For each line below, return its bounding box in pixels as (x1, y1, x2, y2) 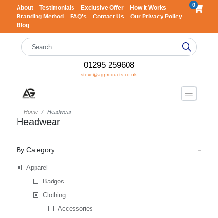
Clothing (42, 191, 66, 199)
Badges (42, 178, 64, 185)
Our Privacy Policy (130, 13, 182, 20)
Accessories (58, 205, 93, 212)
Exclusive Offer (80, 4, 125, 11)
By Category (16, 146, 54, 154)
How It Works (129, 4, 166, 11)
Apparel (26, 164, 48, 171)
